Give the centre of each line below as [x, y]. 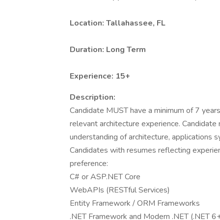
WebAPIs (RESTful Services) [120, 190]
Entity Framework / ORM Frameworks [135, 203]
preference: [89, 164]
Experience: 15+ [100, 76]
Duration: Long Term [108, 50]
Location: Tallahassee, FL [118, 23]
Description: [93, 97]
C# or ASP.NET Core [105, 177]
